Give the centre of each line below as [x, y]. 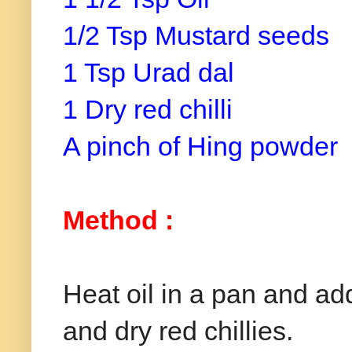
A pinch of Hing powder [204, 147]
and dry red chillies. [178, 331]
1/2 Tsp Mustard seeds [196, 36]
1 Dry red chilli [151, 110]
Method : [118, 220]
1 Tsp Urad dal [148, 73]
